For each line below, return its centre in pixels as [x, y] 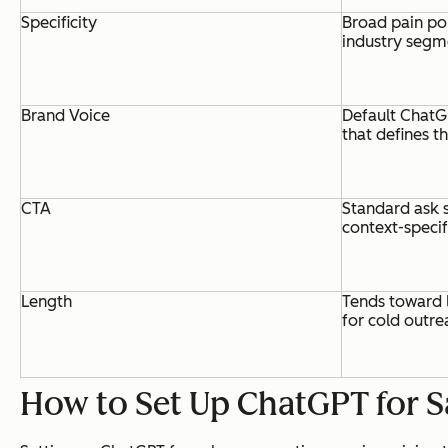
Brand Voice [65, 115]
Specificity [59, 22]
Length [46, 301]
